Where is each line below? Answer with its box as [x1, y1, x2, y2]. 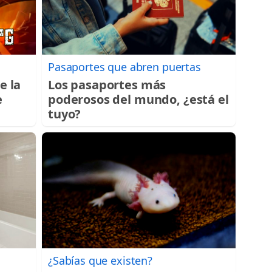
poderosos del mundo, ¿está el [48, 90, 229, 107]
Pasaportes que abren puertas [48, 59, 201, 74]
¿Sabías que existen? [48, 253, 152, 268]
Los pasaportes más [48, 76, 166, 93]
